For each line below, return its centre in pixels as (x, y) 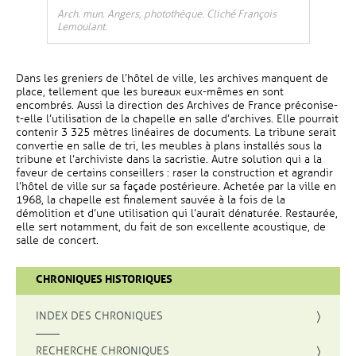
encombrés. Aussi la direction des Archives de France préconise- (177, 105)
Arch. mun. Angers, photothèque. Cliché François (166, 14)
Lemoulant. (82, 27)
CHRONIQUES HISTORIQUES (104, 279)
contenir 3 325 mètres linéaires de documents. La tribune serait (176, 132)
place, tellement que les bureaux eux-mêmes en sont (150, 92)
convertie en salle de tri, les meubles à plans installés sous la (169, 146)
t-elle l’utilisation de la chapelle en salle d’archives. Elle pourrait (177, 119)
